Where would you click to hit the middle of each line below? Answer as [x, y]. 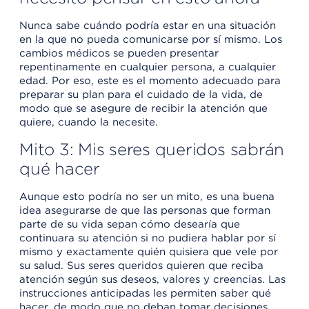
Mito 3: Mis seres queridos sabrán [152, 149]
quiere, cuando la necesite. [89, 122]
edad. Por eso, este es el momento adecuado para [150, 80]
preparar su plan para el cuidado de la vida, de [141, 94]
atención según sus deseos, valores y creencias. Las [152, 279]
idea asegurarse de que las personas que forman [145, 210]
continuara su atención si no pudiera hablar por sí [148, 238]
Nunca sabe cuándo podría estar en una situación [148, 25]
